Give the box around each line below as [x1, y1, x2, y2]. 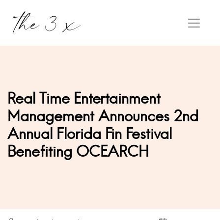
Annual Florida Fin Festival [7, 125, 172, 143]
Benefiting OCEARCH [7, 142, 149, 161]
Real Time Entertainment [7, 89, 161, 108]
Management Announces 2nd [7, 107, 198, 125]
